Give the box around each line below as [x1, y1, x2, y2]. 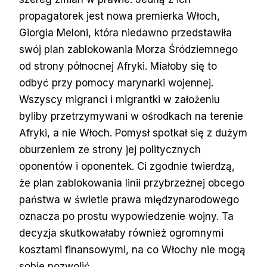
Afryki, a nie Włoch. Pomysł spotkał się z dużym [19, 126, 247, 139]
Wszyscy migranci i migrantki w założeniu [19, 93, 220, 105]
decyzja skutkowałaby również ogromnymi [19, 226, 223, 239]
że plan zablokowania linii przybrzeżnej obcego [19, 176, 244, 189]
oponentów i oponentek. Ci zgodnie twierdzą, [19, 160, 235, 172]
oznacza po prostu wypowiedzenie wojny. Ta [19, 210, 234, 222]
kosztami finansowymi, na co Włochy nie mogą [19, 243, 246, 256]
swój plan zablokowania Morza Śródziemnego [19, 43, 238, 55]
